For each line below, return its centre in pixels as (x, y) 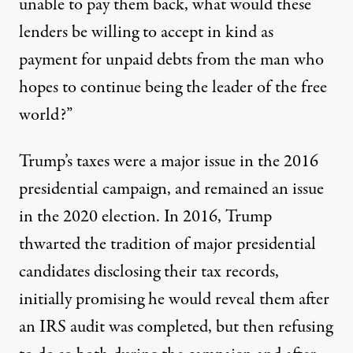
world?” (46, 115)
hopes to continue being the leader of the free (173, 88)
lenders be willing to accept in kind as (146, 33)
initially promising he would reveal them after (174, 300)
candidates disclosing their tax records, (149, 272)
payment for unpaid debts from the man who (171, 60)
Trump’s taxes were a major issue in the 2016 (169, 162)
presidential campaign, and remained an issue (171, 190)
